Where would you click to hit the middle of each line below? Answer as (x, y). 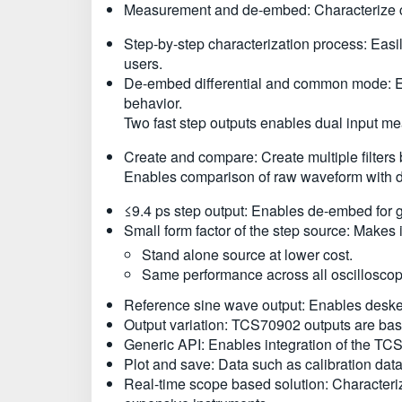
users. (143, 63)
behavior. (153, 103)
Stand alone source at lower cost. (247, 254)
